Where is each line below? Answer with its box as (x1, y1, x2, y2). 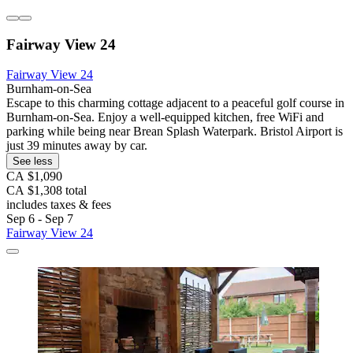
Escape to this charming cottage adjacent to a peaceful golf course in (6, 96, 344, 110)
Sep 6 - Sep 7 (6, 212, 73, 226)
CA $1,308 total (6, 184, 87, 198)
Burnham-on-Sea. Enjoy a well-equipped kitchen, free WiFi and (6, 110, 324, 124)
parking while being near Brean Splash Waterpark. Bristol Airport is (6, 124, 343, 139)
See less (13, 155, 53, 168)
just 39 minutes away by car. (6, 139, 147, 153)
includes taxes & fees (6, 198, 111, 212)
